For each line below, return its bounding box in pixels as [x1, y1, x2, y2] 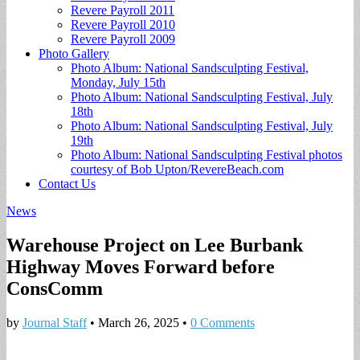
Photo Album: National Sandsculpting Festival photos [71, 148, 342, 162]
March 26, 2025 [98, 315, 179, 329]
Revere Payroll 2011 [71, 3, 174, 17]
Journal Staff [22, 315, 87, 329]
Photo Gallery [39, 47, 109, 60]
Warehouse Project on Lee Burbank [6, 234, 303, 256]
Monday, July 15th [71, 76, 166, 89]
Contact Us [39, 177, 96, 190]
